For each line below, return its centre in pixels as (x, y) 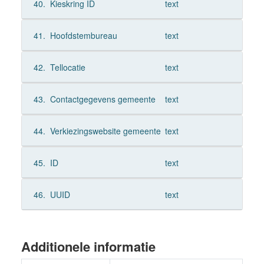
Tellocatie (67, 67)
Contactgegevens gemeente (103, 99)
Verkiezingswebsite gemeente (105, 131)
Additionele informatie (88, 246)
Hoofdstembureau (83, 35)
